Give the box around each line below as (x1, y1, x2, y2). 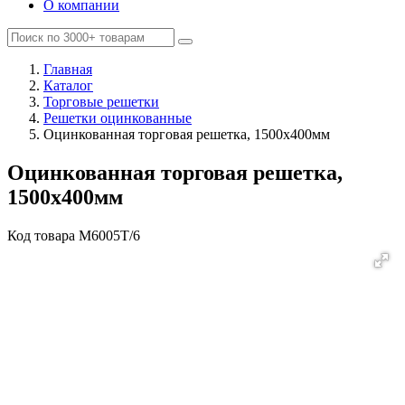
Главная (43, 61, 92, 77)
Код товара (7, 227, 79, 243)
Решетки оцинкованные (43, 110, 192, 126)
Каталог (43, 78, 93, 93)
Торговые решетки (43, 94, 159, 109)
